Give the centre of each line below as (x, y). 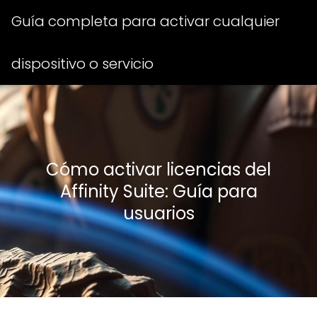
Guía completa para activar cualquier (145, 21)
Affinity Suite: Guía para (158, 191)
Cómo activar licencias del (158, 169)
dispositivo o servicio (82, 64)
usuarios (158, 213)
